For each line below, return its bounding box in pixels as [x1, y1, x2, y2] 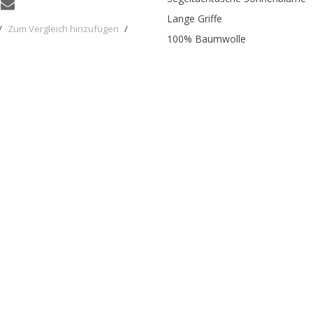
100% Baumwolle [167, 32, 246, 46]
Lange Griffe [167, 12, 222, 26]
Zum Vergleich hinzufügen [8, 22, 119, 36]
